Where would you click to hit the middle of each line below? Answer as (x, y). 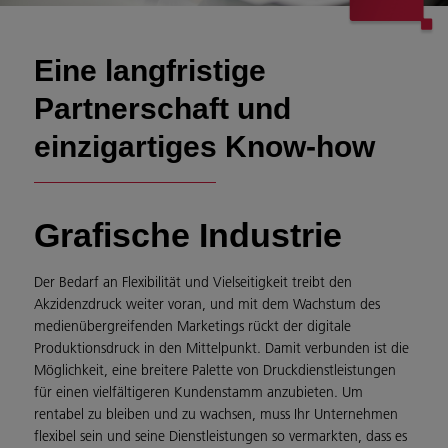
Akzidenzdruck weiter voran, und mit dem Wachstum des (207, 304)
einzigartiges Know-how (204, 146)
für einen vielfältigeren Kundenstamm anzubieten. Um (198, 392)
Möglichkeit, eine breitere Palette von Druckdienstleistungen (215, 370)
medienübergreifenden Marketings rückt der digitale (192, 326)
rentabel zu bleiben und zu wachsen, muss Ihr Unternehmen (216, 414)
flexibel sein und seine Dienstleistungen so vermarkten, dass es (220, 436)
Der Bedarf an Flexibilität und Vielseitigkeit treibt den (193, 282)
